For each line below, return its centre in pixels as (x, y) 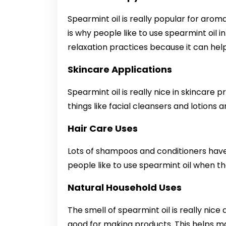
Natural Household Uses (125, 187)
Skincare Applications (120, 69)
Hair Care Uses (103, 128)
